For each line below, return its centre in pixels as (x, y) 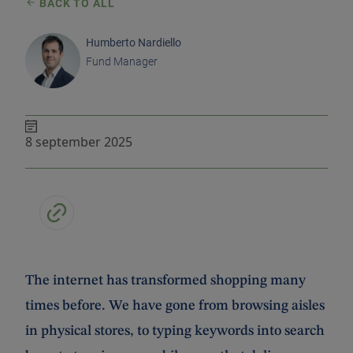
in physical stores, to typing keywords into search (175, 331)
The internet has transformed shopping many (165, 280)
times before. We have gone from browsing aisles (175, 305)
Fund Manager (122, 61)
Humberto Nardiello (134, 42)
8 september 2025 (79, 141)
